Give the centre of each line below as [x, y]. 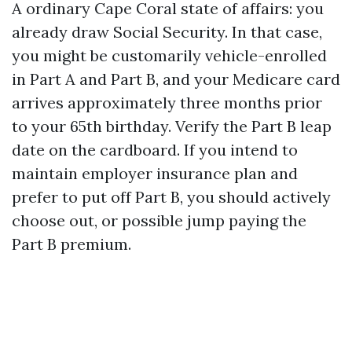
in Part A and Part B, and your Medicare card [176, 79]
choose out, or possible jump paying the [159, 220]
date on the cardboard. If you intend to [155, 150]
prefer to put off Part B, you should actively [171, 197]
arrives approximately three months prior [167, 103]
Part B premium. [71, 244]
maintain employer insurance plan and [155, 173]
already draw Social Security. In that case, [167, 32]
